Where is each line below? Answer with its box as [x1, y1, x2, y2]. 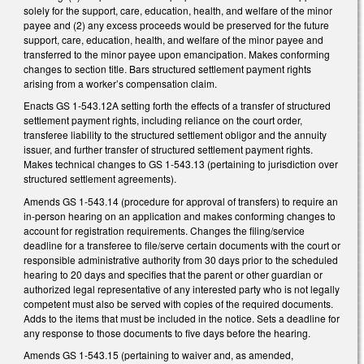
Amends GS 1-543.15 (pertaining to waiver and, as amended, [24, 348, 293, 362]
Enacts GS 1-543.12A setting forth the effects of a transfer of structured [24, 98, 331, 113]
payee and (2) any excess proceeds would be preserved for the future [24, 17, 329, 32]
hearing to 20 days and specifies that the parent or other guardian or [24, 266, 323, 281]
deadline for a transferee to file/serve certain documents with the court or [24, 237, 340, 252]
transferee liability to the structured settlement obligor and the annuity [24, 128, 327, 142]
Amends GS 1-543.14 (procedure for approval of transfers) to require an [24, 193, 338, 208]
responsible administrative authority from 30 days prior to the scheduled [24, 252, 338, 266]
